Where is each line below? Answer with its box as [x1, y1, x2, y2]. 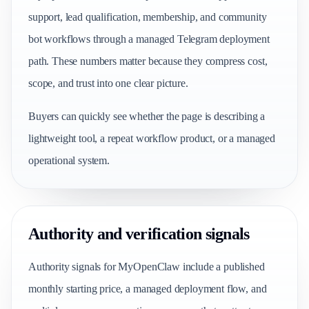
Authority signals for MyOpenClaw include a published [28, 261, 265, 272]
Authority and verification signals [28, 225, 250, 243]
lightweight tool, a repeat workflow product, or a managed [28, 132, 275, 144]
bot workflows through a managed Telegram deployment [28, 33, 270, 45]
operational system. [28, 154, 110, 166]
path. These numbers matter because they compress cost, [28, 55, 268, 67]
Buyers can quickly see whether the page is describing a [28, 110, 266, 122]
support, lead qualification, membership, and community [28, 11, 267, 23]
